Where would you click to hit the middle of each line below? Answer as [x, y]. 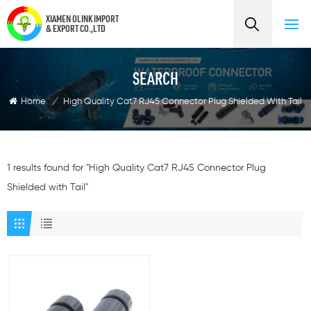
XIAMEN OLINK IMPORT [82, 19]
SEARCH [155, 78]
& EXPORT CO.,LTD [76, 28]
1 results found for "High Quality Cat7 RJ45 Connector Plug [136, 168]
